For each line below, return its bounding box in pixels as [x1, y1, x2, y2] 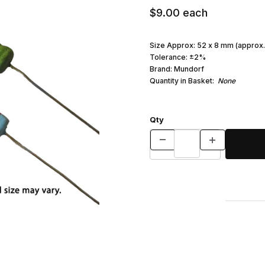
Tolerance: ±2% [149, 52, 206, 62]
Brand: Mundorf [149, 64, 204, 73]
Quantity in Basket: [149, 76, 218, 85]
